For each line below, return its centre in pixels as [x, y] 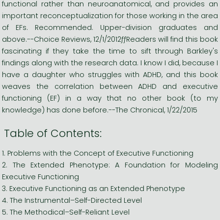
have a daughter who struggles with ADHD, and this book [110, 74]
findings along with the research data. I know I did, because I [110, 63]
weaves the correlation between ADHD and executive [110, 86]
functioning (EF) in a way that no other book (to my [110, 98]
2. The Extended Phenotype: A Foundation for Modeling [110, 165]
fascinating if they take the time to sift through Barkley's [110, 51]
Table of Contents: [53, 133]
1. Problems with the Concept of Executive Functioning [98, 153]
